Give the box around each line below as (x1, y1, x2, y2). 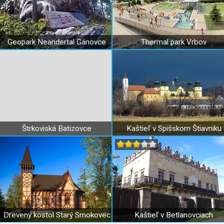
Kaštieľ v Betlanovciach (134, 210, 213, 219)
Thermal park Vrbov (141, 37, 206, 46)
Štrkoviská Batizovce (22, 124, 91, 133)
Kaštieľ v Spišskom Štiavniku (126, 124, 221, 133)
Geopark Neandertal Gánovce (7, 37, 106, 46)
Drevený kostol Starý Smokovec (3, 210, 110, 219)
